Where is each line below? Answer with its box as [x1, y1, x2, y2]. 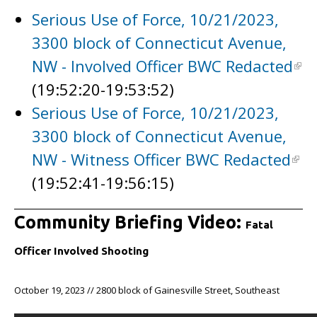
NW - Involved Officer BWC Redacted [32, 55, 293, 76]
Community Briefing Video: [14, 212, 246, 232]
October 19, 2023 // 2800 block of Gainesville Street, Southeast [14, 284, 279, 296]
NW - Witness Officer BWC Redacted [32, 149, 291, 170]
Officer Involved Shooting [14, 245, 149, 257]
